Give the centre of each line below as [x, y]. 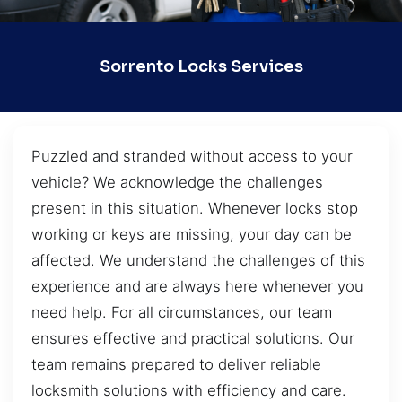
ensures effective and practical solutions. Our [193, 338]
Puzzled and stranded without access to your [192, 156]
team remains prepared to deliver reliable [176, 364]
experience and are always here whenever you [197, 286]
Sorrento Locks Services [201, 67]
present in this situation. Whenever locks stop [195, 208]
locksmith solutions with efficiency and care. [189, 390]
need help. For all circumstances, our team [182, 312]
